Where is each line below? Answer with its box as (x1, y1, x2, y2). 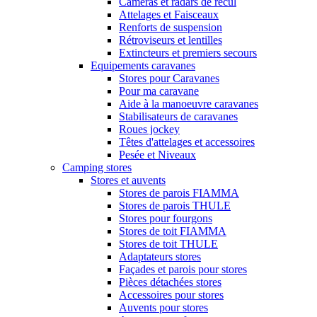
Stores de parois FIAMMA (119, 186, 239, 199)
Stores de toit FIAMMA (119, 224, 226, 237)
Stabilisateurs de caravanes (119, 110, 238, 122)
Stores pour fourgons (119, 212, 212, 224)
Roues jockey (119, 122, 180, 135)
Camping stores (62, 161, 132, 173)
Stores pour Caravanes (119, 71, 219, 84)
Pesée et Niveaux (119, 148, 196, 161)
